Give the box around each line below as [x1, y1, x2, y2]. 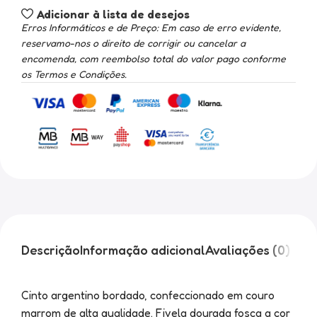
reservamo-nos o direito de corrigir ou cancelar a [21, 37, 246, 50]
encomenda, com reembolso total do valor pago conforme [21, 52, 286, 65]
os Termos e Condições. [21, 68, 127, 81]
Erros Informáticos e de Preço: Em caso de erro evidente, [21, 21, 281, 34]
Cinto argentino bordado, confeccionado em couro [21, 287, 275, 302]
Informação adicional [80, 242, 205, 258]
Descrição [21, 242, 80, 258]
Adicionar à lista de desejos [37, 6, 190, 21]
